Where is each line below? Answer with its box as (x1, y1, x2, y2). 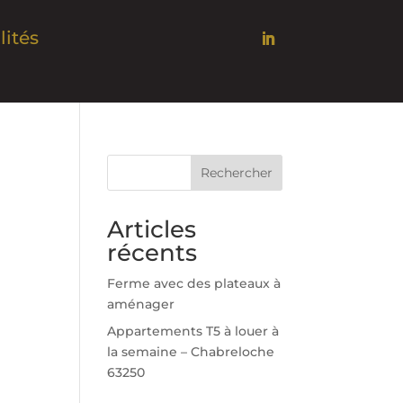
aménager (107, 295, 175, 312)
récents (107, 237, 198, 267)
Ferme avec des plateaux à (107, 274, 282, 291)
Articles (107, 214, 197, 244)
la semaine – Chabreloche (107, 343, 275, 360)
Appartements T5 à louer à (107, 322, 280, 339)
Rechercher (200, 164, 273, 181)
